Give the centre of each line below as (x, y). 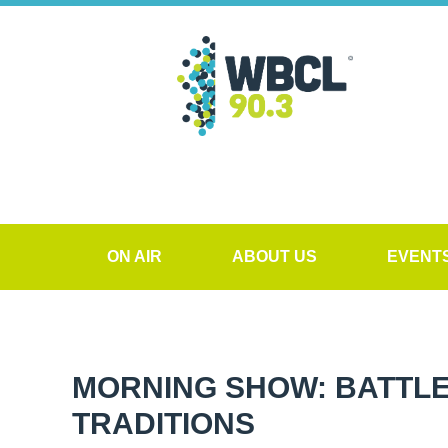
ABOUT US (274, 256)
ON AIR (134, 256)
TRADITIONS (163, 423)
